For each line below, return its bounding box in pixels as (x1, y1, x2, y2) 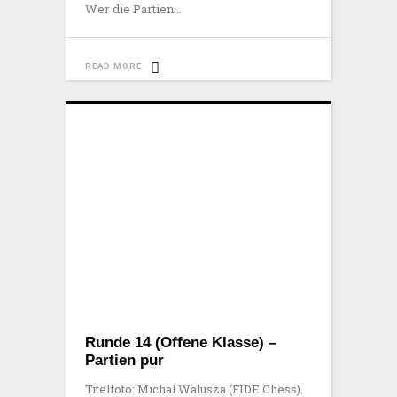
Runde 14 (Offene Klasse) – (85, 333, 276, 351)
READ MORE (85, 61, 142, 72)
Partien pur (85, 351, 164, 369)
